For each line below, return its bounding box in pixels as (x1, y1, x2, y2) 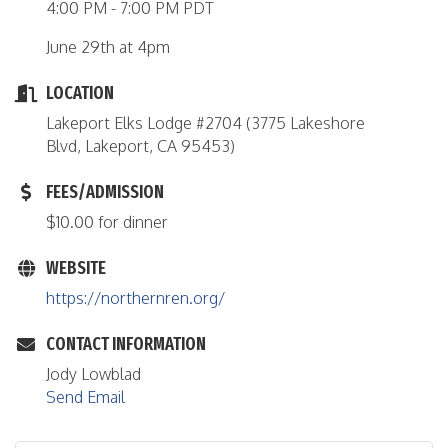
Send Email (46, 387, 125, 407)
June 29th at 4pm (46, 37, 170, 57)
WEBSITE (46, 257, 106, 279)
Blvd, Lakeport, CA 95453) (46, 136, 235, 156)
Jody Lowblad (46, 364, 141, 384)
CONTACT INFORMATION (46, 333, 206, 355)
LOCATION (46, 82, 114, 104)
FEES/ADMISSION (46, 181, 164, 203)
